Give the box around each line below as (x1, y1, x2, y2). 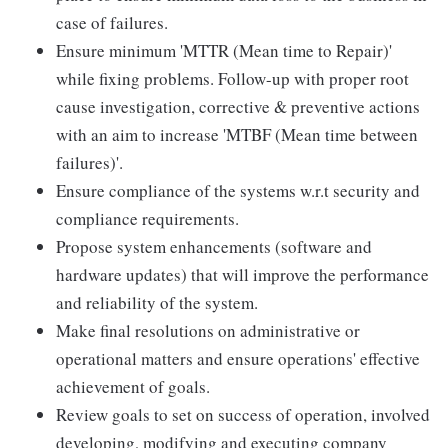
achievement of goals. (56, 375, 210, 399)
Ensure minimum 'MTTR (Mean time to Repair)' (56, 39, 392, 63)
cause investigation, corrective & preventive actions (56, 95, 420, 119)
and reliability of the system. (56, 291, 258, 315)
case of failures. (56, 11, 168, 35)
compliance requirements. (56, 207, 239, 231)
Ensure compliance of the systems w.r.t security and (56, 179, 420, 203)
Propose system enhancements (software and (56, 235, 372, 259)
